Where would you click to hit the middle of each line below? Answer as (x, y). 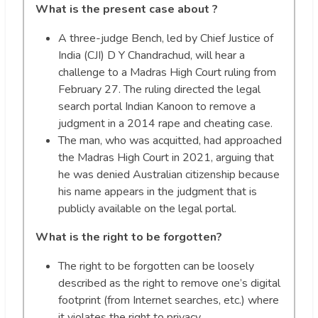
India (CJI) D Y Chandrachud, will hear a (152, 56)
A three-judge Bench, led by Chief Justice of (166, 39)
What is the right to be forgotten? (129, 237)
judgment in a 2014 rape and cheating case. (165, 124)
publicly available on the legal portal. (147, 209)
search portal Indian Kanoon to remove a (157, 107)
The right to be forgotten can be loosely (156, 267)
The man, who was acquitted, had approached (170, 141)
